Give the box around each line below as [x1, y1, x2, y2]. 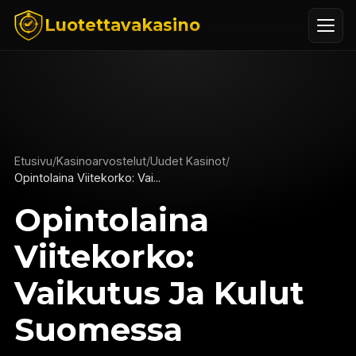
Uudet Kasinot [149, 154, 226, 168]
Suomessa [14, 310, 183, 349]
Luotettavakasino [44, 15, 200, 35]
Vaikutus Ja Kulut [14, 273, 304, 312]
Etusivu [14, 154, 52, 168]
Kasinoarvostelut [56, 154, 146, 168]
